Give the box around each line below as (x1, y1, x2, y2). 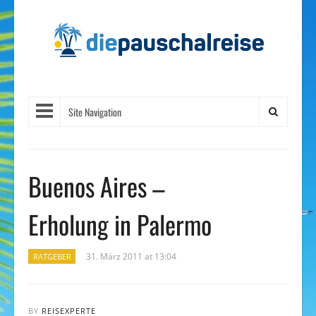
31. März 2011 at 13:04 (86, 250, 177, 262)
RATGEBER (32, 251, 71, 262)
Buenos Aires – (28, 167, 165, 205)
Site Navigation (68, 104, 121, 119)
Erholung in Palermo (28, 205, 212, 243)
